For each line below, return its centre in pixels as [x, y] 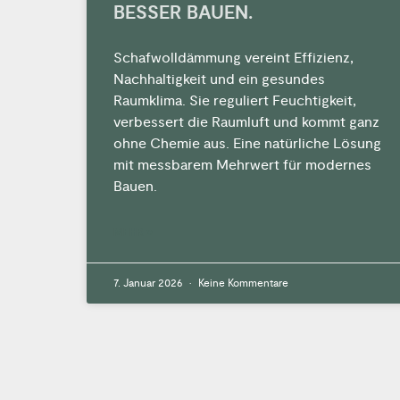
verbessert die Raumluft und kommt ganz [246, 123]
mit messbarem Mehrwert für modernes [242, 166]
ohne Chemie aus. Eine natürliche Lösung [247, 144]
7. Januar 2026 [149, 284]
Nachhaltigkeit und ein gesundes [219, 80]
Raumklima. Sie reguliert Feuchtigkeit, [235, 101]
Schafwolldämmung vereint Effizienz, [233, 58]
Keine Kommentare [242, 284]
